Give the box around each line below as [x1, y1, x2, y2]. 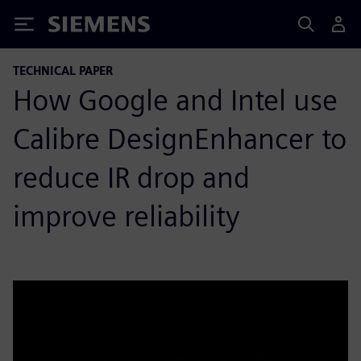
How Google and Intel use [13, 82, 338, 118]
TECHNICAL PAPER [13, 64, 113, 77]
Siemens [48, 19, 102, 35]
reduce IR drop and [13, 160, 250, 195]
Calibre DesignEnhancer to [13, 121, 346, 156]
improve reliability [13, 198, 240, 234]
